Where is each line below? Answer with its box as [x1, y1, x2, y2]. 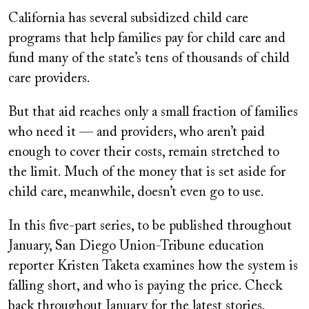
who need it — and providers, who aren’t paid [8, 126, 265, 140]
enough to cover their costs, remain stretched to [8, 146, 279, 160]
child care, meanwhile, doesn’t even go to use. [8, 186, 264, 200]
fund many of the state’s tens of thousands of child [8, 52, 290, 66]
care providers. [8, 72, 90, 86]
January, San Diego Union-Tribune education [8, 239, 264, 254]
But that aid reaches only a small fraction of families [8, 106, 298, 120]
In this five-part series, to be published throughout [8, 219, 292, 234]
